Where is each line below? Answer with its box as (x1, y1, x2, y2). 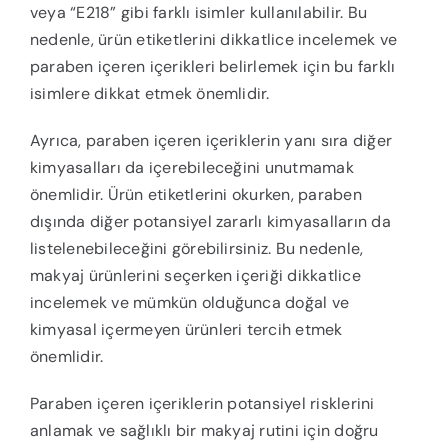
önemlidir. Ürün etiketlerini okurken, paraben (29, 184, 362, 206)
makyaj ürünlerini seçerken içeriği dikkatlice (29, 265, 361, 287)
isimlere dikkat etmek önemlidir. (29, 83, 270, 105)
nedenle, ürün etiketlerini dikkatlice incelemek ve (29, 29, 397, 51)
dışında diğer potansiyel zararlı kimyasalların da (29, 211, 391, 233)
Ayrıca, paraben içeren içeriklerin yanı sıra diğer (29, 130, 392, 152)
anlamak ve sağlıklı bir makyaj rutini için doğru (29, 420, 379, 442)
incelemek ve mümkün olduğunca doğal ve (29, 292, 350, 314)
